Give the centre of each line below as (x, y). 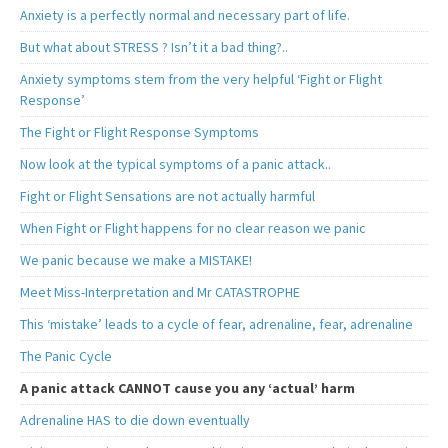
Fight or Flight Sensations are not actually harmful (167, 196)
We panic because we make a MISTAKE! (136, 260)
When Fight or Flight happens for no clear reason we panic (193, 228)
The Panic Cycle (66, 356)
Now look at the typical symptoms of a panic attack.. (175, 164)
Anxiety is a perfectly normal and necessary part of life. (185, 15)
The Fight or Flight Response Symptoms (139, 132)
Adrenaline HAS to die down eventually (135, 420)
